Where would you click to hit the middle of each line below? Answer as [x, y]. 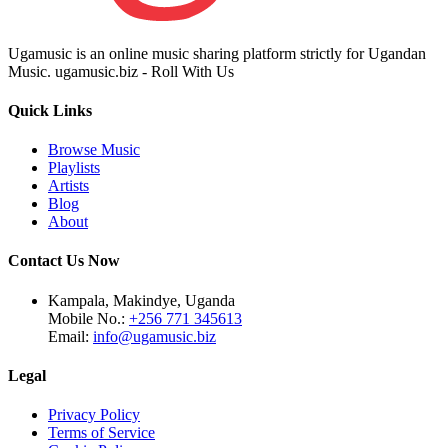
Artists [68, 186]
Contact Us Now [64, 261]
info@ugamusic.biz [154, 336]
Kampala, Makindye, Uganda [141, 300]
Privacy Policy [94, 415]
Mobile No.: [88, 318]
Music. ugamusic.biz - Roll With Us [121, 71]
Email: [70, 336]
